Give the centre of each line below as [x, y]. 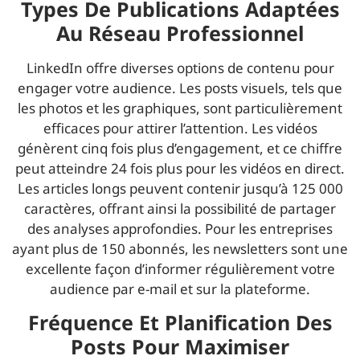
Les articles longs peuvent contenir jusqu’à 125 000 [180, 188]
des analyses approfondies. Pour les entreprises [180, 228]
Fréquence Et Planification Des [180, 322]
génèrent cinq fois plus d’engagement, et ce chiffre [180, 148]
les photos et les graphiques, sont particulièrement [180, 108]
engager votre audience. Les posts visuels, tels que [180, 88]
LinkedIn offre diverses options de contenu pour [180, 67]
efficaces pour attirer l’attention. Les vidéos [180, 128]
